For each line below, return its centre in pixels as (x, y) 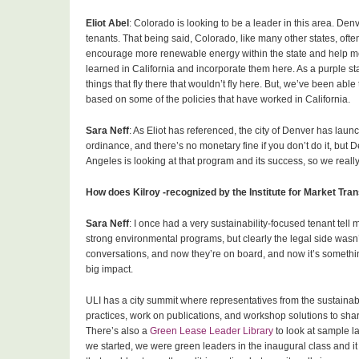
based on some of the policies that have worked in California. (219, 100)
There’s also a (118, 331)
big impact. (109, 270)
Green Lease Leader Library (212, 331)
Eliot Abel (107, 24)
